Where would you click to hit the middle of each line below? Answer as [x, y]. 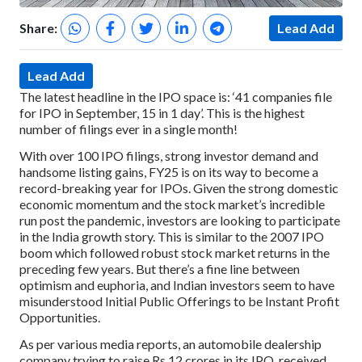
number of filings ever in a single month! [128, 129]
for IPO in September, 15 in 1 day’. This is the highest [162, 113]
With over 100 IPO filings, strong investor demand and [169, 155]
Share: [38, 28]
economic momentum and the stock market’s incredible [172, 204]
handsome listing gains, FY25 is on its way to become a [169, 171]
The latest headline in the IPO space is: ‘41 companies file [176, 97]
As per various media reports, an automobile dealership [170, 343]
